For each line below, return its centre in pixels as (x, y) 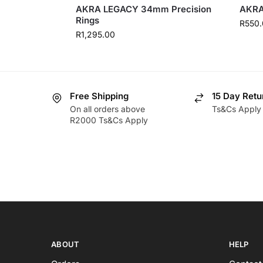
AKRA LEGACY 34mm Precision (143, 9)
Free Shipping (99, 96)
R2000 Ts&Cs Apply (109, 120)
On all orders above (107, 109)
